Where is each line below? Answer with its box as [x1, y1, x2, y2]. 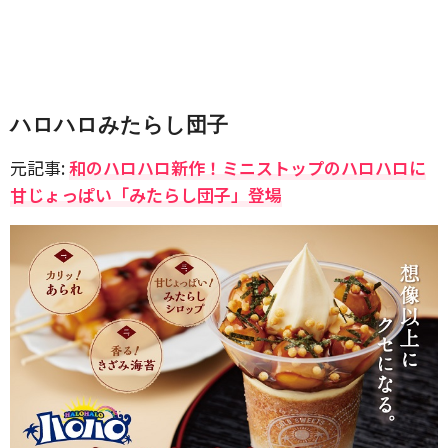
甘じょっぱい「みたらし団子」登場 [10, 182, 282, 207]
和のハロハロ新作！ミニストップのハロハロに [69, 155, 426, 180]
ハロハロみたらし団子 [10, 112, 228, 137]
